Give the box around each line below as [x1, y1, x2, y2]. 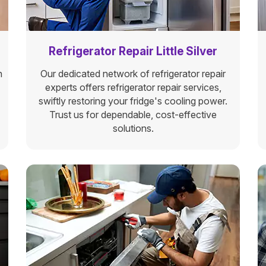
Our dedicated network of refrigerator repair [40, 68, 226, 80]
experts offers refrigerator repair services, [45, 81, 221, 93]
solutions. [112, 122, 154, 134]
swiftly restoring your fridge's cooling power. [39, 95, 227, 107]
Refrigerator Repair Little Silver [49, 45, 217, 58]
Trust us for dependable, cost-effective [49, 109, 217, 121]
